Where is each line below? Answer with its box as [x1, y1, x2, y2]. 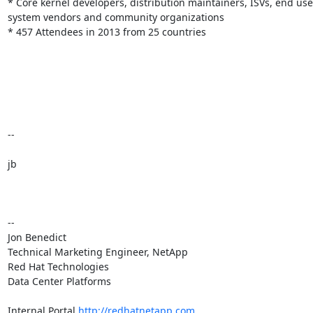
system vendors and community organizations [7, 10, 224, 24]
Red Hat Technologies [7, 259, 109, 273]
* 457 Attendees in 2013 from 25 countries [7, 24, 206, 38]
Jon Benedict [7, 230, 66, 244]
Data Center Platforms [7, 274, 111, 288]
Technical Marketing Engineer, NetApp [7, 245, 188, 259]
